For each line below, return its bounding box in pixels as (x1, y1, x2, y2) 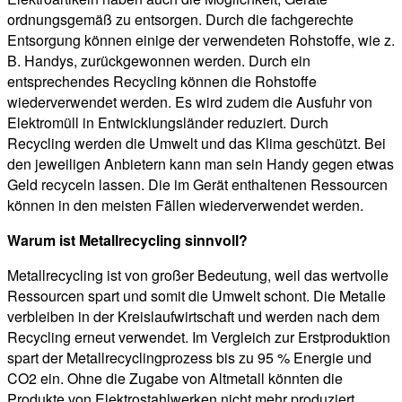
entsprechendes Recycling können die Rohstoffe (7, 71, 317, 92)
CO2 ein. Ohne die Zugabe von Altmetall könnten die (7, 368, 343, 389)
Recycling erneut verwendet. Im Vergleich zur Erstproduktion (7, 327, 390, 348)
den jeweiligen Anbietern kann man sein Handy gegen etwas (7, 153, 394, 175)
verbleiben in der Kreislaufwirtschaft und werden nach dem (7, 306, 380, 328)
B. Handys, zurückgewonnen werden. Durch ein (7, 50, 310, 72)
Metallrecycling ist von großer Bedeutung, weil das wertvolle (7, 265, 389, 286)
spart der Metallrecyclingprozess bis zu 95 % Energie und (7, 347, 371, 369)
